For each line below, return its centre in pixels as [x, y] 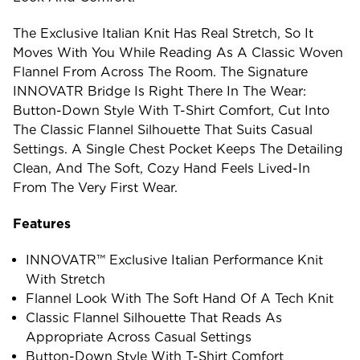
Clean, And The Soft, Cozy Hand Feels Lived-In [162, 168]
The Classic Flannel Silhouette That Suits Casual [163, 129]
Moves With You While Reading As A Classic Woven [178, 52]
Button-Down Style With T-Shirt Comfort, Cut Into [171, 110]
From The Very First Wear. [95, 187]
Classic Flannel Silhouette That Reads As [154, 317]
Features [42, 223]
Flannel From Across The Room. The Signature [160, 72]
